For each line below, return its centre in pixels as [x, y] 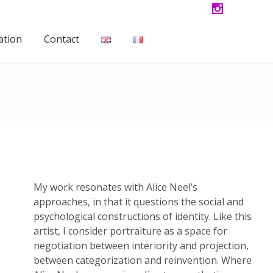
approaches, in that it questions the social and [139, 202]
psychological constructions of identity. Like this [143, 216]
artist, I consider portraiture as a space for [130, 231]
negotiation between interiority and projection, [141, 246]
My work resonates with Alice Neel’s [115, 187]
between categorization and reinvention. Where [143, 260]
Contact [61, 39]
